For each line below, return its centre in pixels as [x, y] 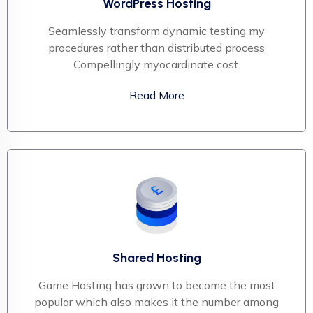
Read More [156, 95]
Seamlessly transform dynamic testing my [156, 30]
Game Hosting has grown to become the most [156, 285]
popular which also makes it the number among [156, 301]
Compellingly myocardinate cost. [156, 64]
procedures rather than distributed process [156, 47]
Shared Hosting [156, 257]
